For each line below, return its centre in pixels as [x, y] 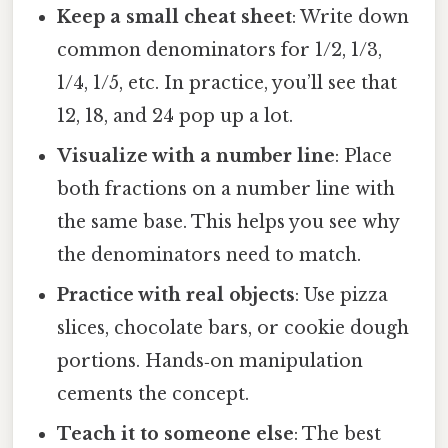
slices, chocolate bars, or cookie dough [233, 328]
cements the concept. [153, 394]
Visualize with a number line [196, 156]
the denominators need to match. [209, 255]
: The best [338, 434]
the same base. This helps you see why [228, 222]
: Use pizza [342, 295]
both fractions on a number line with [226, 189]
